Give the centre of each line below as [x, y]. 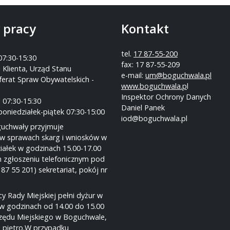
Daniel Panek [143, 107]
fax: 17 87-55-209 [150, 64]
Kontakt [145, 28]
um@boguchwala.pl [178, 75]
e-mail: [133, 75]
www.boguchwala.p [154, 86]
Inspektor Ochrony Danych [166, 97]
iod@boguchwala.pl [154, 118]
